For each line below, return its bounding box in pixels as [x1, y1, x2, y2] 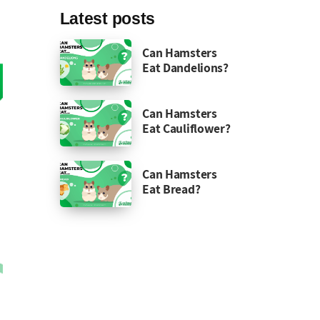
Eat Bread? [142, 180, 201, 197]
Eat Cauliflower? [142, 119, 231, 136]
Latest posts [59, 9, 156, 28]
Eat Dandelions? [142, 59, 229, 76]
